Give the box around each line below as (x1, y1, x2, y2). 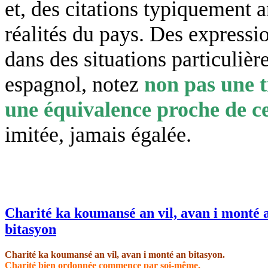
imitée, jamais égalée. (5, 123, 191, 147)
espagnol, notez (5, 72, 144, 96)
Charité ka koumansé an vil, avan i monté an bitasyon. (5, 249, 225, 260)
